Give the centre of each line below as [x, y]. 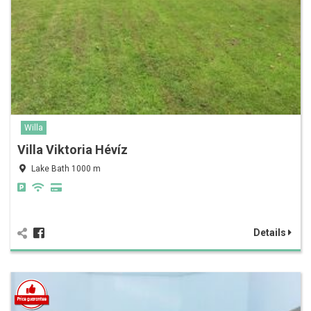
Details [271, 233]
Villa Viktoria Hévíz [73, 150]
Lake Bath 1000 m [66, 169]
